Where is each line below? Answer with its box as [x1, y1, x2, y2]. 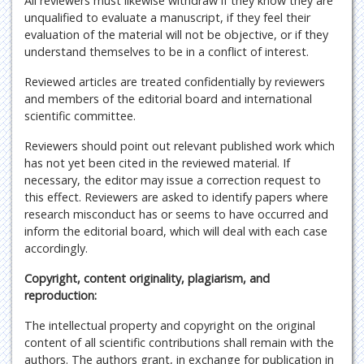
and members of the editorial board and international [24, 91, 312, 106]
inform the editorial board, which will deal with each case [24, 223, 327, 239]
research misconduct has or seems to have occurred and [24, 206, 328, 222]
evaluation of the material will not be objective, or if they [24, 27, 328, 42]
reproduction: [24, 288, 97, 303]
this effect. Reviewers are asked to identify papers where [24, 189, 328, 205]
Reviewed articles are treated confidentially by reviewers [24, 74, 325, 89]
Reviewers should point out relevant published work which [24, 138, 335, 154]
